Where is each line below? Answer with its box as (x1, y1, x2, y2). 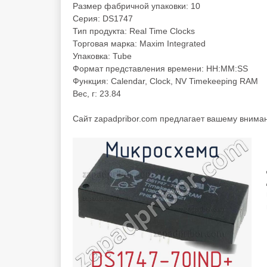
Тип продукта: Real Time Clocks (73, 26, 195, 36)
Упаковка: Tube (73, 51, 132, 61)
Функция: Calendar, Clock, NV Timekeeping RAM (73, 76, 258, 86)
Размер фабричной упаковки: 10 (73, 1, 200, 11)
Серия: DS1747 (73, 14, 133, 23)
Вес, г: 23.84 (73, 89, 121, 98)
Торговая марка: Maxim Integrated (73, 39, 206, 48)
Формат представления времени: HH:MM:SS (73, 64, 248, 73)
